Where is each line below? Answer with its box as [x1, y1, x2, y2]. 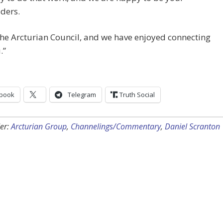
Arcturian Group [11, 121, 67, 132]
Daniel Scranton [165, 121, 220, 132]
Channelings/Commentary [71, 121, 161, 132]
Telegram [68, 90, 96, 100]
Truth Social [119, 90, 155, 100]
